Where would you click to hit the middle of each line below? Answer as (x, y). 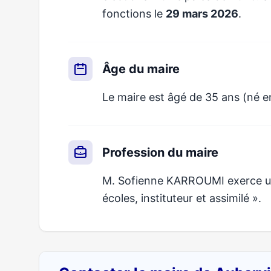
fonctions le (134, 14)
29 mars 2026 (202, 14)
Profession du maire (160, 152)
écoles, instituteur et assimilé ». (182, 198)
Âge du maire (141, 69)
